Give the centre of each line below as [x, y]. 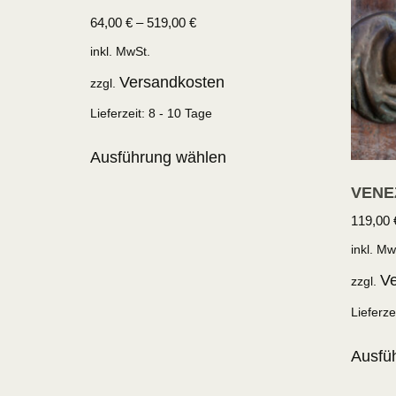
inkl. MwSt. [120, 51]
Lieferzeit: [119, 114]
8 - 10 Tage [180, 114]
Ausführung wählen [158, 158]
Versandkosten [172, 83]
